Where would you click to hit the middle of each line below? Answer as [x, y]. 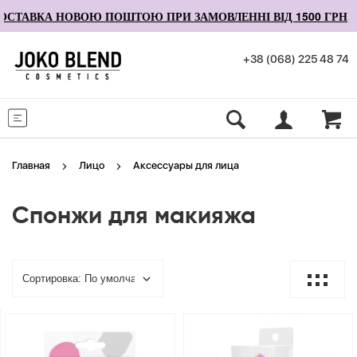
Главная [31, 165]
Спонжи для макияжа [134, 217]
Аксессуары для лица [186, 165]
